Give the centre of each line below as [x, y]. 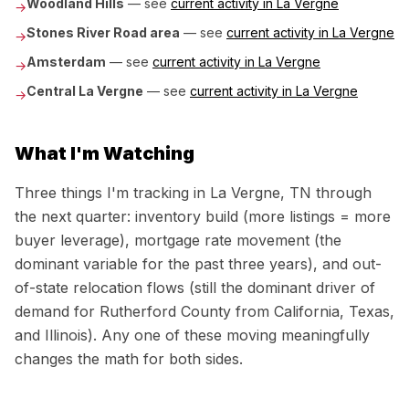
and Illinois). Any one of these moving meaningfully [192, 335]
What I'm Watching [105, 153]
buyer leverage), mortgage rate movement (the [178, 240]
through [341, 193]
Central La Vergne [85, 91]
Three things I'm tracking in [112, 193]
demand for [57, 311]
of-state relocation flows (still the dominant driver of [195, 288]
